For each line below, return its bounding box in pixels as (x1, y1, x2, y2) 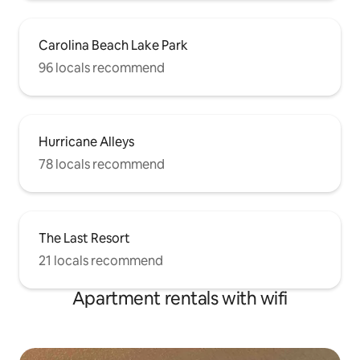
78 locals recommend (39, 156, 165, 174)
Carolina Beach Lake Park (39, 37, 188, 55)
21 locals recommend (39, 252, 163, 270)
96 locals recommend (39, 59, 165, 77)
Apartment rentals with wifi (72, 287, 288, 311)
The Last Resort (39, 230, 130, 247)
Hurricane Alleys (39, 133, 134, 151)
